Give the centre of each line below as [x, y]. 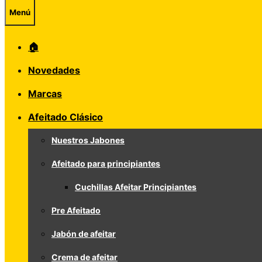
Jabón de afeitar [84, 234]
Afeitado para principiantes [106, 163]
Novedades [54, 70]
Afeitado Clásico [65, 117]
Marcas [45, 94]
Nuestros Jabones [88, 140]
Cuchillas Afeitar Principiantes [136, 187]
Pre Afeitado [76, 210]
